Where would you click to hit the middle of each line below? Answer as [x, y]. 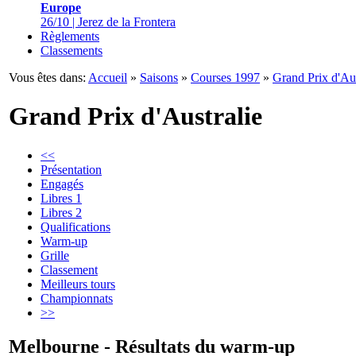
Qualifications [75, 226]
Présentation [71, 169]
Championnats [77, 298]
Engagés [62, 184]
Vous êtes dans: [47, 77]
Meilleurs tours [78, 284]
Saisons [159, 77]
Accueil [108, 77]
